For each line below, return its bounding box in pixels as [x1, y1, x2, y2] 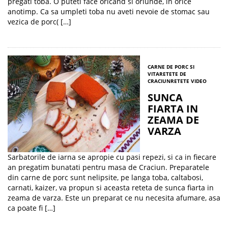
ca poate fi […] [8, 203, 55, 213]
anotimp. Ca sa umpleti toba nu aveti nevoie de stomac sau [8, 7, 210, 16]
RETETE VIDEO [170, 77, 207, 84]
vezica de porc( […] [8, 17, 71, 26]
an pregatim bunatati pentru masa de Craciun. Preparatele [8, 162, 209, 172]
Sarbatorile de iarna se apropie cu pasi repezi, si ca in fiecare [8, 152, 216, 162]
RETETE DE [159, 70, 186, 77]
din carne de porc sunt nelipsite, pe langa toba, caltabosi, [8, 173, 203, 182]
